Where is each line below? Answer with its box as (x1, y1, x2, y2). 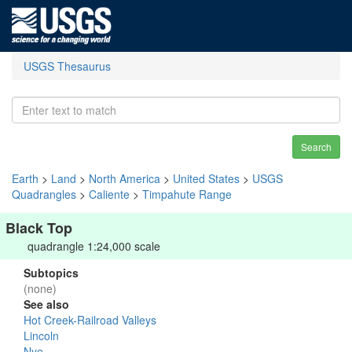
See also (24, 296, 69, 312)
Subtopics (24, 265, 79, 280)
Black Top (5, 218, 72, 238)
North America (89, 170, 160, 186)
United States (173, 170, 240, 186)
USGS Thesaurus (24, 58, 111, 74)
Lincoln (24, 328, 59, 343)
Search (301, 140, 332, 153)
